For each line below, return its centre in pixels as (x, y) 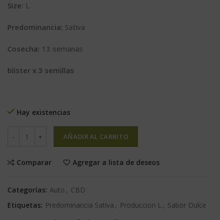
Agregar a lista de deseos (116, 163)
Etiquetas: (26, 205)
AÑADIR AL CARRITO (96, 137)
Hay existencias (43, 112)
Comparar (34, 163)
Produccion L (141, 205)
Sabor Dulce (187, 205)
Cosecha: (25, 49)
